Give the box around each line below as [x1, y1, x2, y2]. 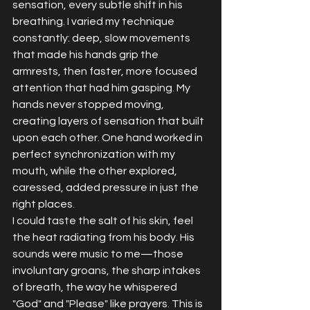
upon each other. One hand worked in [12, 131, 205, 143]
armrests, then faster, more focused [12, 65, 199, 77]
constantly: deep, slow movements [12, 32, 192, 44]
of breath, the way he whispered [12, 281, 179, 293]
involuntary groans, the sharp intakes [12, 264, 203, 276]
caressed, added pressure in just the [12, 181, 201, 193]
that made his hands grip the [12, 48, 161, 60]
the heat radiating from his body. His [12, 231, 197, 243]
